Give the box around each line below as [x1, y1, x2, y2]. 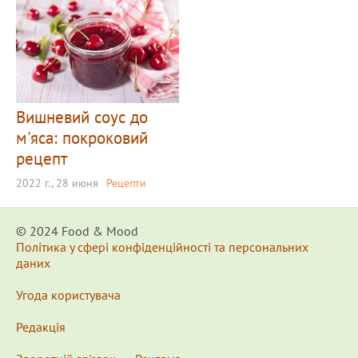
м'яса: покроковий [16, 127, 148, 149]
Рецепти [106, 176, 146, 190]
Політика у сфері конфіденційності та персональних [16, 239, 308, 255]
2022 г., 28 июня [16, 176, 98, 190]
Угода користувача [16, 287, 121, 303]
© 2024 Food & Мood [16, 223, 138, 239]
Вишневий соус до [16, 106, 148, 128]
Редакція [16, 319, 66, 335]
